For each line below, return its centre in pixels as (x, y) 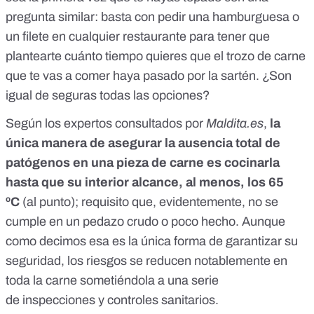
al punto (49, 202)
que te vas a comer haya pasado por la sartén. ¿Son (149, 76)
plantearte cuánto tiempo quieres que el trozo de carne (156, 56)
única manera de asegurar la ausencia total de (143, 143)
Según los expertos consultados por (106, 124)
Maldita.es (235, 124)
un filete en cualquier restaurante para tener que (138, 37)
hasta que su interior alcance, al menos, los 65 (145, 183)
